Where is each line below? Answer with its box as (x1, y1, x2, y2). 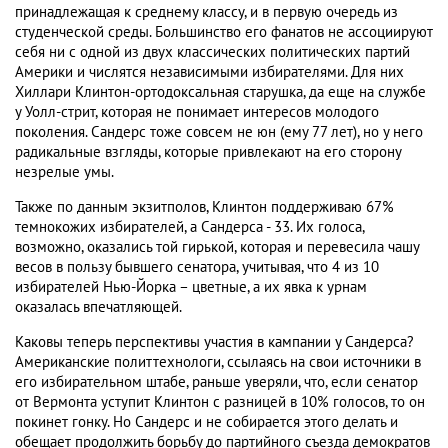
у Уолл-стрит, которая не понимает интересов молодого (15, 103, 379, 122)
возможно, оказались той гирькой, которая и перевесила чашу (15, 238, 419, 257)
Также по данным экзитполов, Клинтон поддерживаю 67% (15, 198, 394, 217)
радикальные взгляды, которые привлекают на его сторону (15, 143, 401, 162)
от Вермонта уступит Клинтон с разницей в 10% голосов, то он (15, 393, 425, 412)
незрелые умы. (15, 163, 114, 182)
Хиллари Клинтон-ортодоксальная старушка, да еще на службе (15, 83, 426, 102)
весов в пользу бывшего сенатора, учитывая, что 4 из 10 (15, 258, 379, 277)
